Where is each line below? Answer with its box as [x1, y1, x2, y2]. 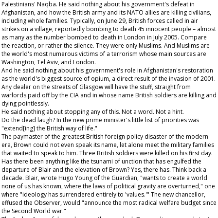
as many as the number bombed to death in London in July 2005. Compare [1, 33, 207, 41]
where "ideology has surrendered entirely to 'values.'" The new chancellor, [1, 190, 205, 199]
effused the [1, 199, 34, 207]
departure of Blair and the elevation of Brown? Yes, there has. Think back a [1, 165, 206, 174]
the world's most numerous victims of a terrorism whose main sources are [1, 50, 206, 58]
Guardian [111, 174, 137, 182]
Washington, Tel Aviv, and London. [1, 58, 96, 66]
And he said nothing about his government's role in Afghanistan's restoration [1, 66, 213, 74]
